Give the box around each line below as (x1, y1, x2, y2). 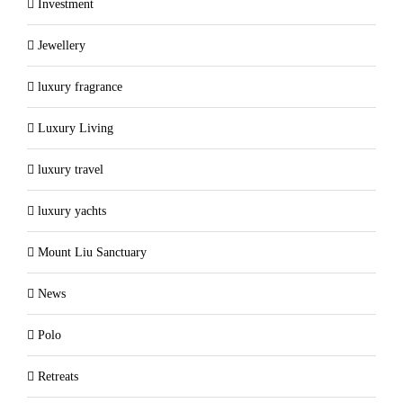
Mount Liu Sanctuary (38, 246, 147, 260)
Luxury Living (38, 121, 113, 136)
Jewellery (38, 39, 85, 53)
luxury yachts (38, 204, 106, 219)
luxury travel (38, 163, 103, 177)
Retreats (38, 370, 78, 384)
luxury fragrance (38, 80, 122, 94)
